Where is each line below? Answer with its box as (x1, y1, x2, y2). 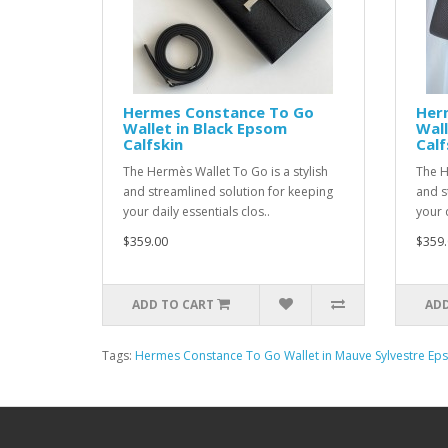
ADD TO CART (132, 296, 215, 313)
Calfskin (123, 134, 183, 154)
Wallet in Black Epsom (123, 118, 287, 138)
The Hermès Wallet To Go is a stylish (123, 163, 328, 180)
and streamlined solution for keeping (123, 183, 333, 200)
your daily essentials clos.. (123, 203, 270, 220)
